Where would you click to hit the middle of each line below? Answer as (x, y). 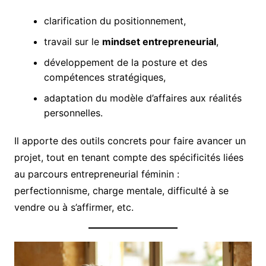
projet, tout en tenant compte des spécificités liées (129, 158)
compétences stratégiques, (104, 77)
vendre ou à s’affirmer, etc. (74, 208)
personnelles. (73, 113)
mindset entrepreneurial (159, 42)
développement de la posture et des (125, 63)
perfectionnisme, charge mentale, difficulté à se (121, 191)
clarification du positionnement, (115, 21)
